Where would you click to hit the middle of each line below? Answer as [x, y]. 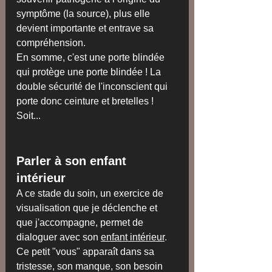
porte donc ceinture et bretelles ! [86, 101]
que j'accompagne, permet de [81, 223]
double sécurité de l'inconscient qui [93, 87]
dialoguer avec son [59, 237]
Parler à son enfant [73, 161]
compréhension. [51, 43]
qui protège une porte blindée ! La [90, 72]
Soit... [29, 116]
